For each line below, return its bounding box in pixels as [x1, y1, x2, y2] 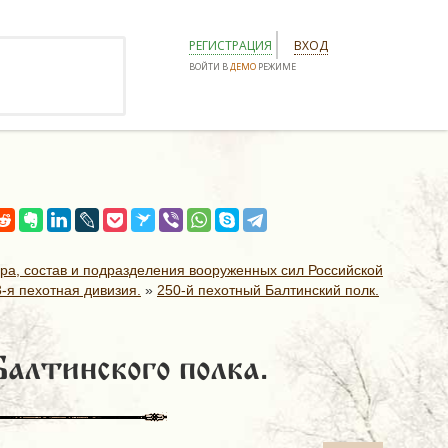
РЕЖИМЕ [256, 60, 296, 73]
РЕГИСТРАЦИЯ [189, 37, 272, 54]
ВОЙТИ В [189, 60, 230, 73]
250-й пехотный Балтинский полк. [157, 282, 379, 298]
